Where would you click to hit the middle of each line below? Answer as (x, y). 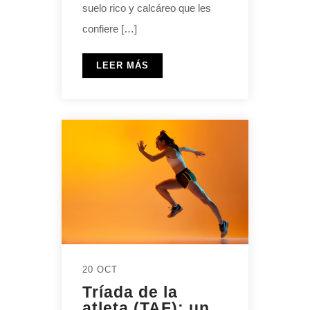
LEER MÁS (122, 65)
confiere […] (110, 28)
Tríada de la (130, 292)
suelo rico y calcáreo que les (147, 8)
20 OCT (100, 269)
